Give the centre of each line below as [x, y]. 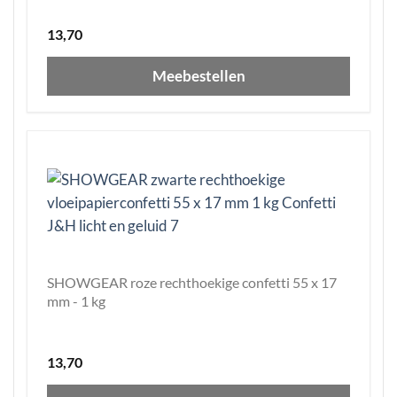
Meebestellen [198, 76]
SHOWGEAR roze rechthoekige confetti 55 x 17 [192, 283]
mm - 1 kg [76, 301]
